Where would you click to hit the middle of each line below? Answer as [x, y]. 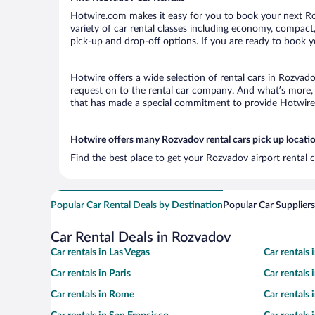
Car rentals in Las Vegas [100, 252]
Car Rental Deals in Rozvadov [141, 237]
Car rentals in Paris [91, 273]
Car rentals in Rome [92, 294]
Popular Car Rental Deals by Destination [137, 205]
